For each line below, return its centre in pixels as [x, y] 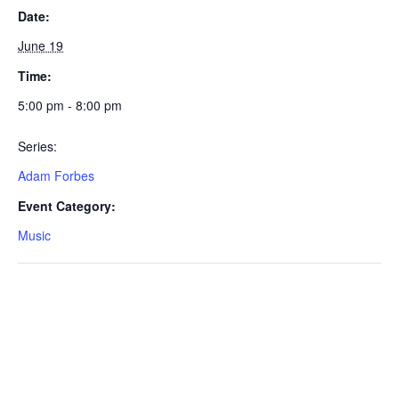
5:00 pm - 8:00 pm [70, 105]
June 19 [41, 45]
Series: [37, 146]
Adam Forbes [56, 175]
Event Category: [67, 205]
